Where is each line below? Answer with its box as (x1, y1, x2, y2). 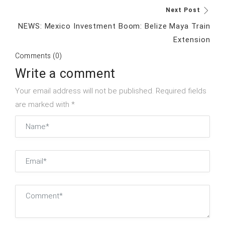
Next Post (166, 7, 200, 14)
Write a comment (15, 65, 116, 84)
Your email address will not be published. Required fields (15, 86, 206, 96)
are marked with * (15, 100, 75, 109)
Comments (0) (15, 51, 62, 62)
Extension (173, 35, 210, 45)
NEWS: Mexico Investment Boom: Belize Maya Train (18, 22, 210, 31)
